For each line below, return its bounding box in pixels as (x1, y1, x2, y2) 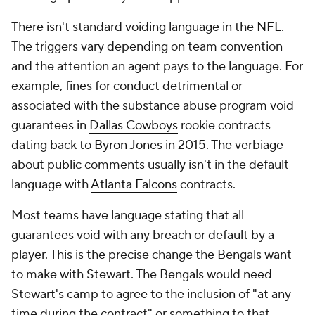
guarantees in (11, 117, 89, 134)
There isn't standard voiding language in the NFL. (11, 19, 284, 35)
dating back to (11, 137, 94, 153)
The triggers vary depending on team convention (11, 39, 283, 55)
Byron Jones (94, 137, 162, 153)
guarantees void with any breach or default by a (11, 227, 274, 243)
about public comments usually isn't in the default (11, 157, 289, 173)
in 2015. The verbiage (162, 137, 283, 153)
